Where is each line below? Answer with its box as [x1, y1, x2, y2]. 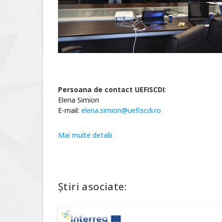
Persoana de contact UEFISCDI [58, 85, 165, 94]
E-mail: [58, 106, 81, 115]
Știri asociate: [58, 180, 126, 193]
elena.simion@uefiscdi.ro [81, 106, 161, 115]
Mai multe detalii [58, 130, 112, 140]
